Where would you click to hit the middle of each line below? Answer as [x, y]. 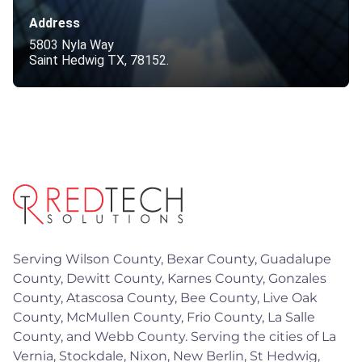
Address [55, 23]
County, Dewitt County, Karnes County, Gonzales [170, 278]
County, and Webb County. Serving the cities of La [175, 336]
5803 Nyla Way [72, 45]
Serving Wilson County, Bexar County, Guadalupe [172, 259]
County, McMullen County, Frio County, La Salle [164, 317]
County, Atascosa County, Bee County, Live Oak [165, 297]
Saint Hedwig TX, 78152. [99, 61]
